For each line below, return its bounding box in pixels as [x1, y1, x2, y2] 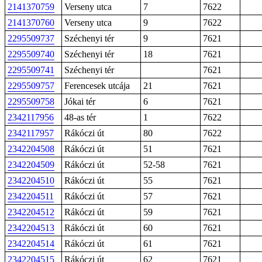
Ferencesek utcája [64, 81, 130, 91]
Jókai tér [64, 96, 95, 106]
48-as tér [64, 112, 96, 122]
